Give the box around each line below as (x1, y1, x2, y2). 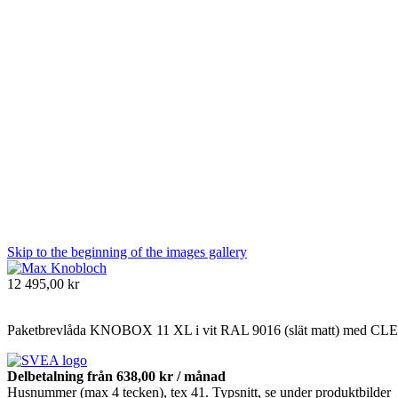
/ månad (173, 368, 226, 384)
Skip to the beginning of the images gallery (7, 243, 247, 259)
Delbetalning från (7, 368, 116, 384)
